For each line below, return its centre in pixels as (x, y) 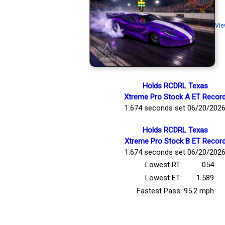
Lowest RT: (163, 164)
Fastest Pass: (159, 191)
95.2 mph (199, 191)
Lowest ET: (163, 178)
